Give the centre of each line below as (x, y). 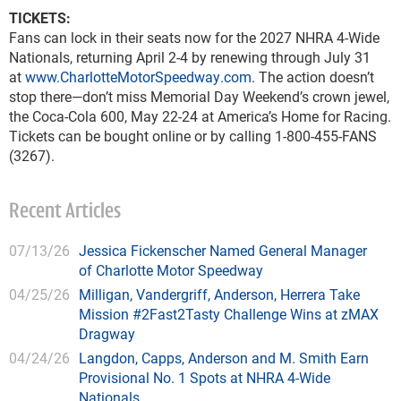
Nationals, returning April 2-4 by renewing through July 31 (190, 56)
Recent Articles (65, 212)
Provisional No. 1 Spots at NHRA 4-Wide (205, 377)
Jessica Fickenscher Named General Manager (223, 250)
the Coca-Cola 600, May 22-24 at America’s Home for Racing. (200, 115)
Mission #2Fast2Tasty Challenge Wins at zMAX (229, 313)
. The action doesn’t (313, 76)
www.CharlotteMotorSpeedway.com (137, 76)
